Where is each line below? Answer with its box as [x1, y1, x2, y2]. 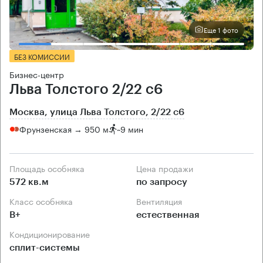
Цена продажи [142, 161, 193, 174]
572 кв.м [9, 177, 49, 187]
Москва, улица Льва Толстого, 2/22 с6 [9, 107, 184, 117]
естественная [136, 210, 200, 220]
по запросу [136, 177, 187, 187]
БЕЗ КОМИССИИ [14, 50, 70, 62]
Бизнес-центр [9, 67, 64, 80]
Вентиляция [141, 194, 182, 207]
